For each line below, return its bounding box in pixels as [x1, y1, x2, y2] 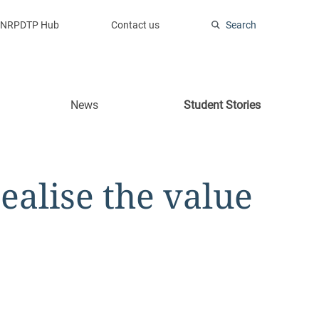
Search [226, 19, 256, 31]
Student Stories [183, 98, 261, 112]
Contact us [111, 19, 159, 31]
